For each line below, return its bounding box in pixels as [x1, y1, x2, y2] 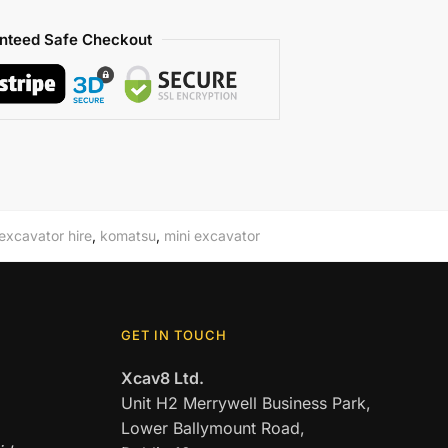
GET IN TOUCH [121, 327, 228, 343]
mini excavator [163, 227, 260, 244]
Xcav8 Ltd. [121, 368, 205, 388]
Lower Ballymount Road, [121, 418, 306, 438]
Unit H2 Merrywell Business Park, [121, 393, 372, 413]
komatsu [99, 227, 156, 244]
